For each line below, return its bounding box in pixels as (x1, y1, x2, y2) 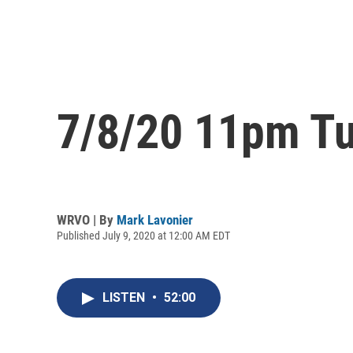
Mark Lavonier (117, 211, 193, 228)
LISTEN (102, 290, 148, 306)
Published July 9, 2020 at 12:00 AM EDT (57, 229, 230, 242)
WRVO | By (57, 211, 117, 228)
